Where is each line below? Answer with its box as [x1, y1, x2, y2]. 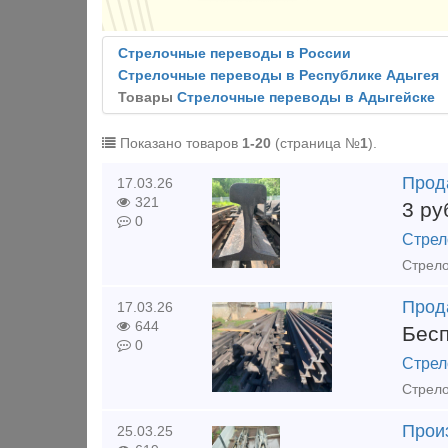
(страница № [271, 136, 360, 151]
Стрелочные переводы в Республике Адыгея [118, 68, 439, 83]
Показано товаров [116, 136, 242, 151]
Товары [118, 90, 177, 105]
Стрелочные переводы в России [118, 46, 351, 61]
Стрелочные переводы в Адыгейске [177, 90, 435, 105]
